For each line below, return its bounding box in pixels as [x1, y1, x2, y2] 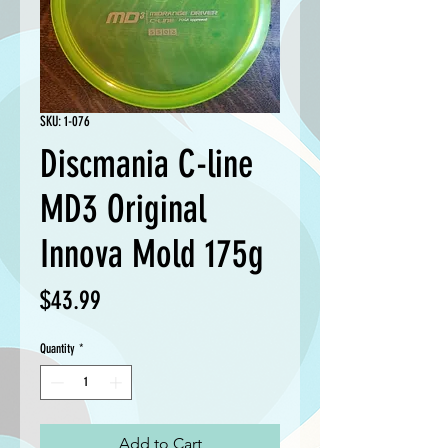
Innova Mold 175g [40, 231, 264, 277]
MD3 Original [40, 186, 206, 232]
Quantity [40, 340, 75, 356]
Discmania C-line [40, 141, 253, 187]
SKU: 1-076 [40, 112, 90, 130]
